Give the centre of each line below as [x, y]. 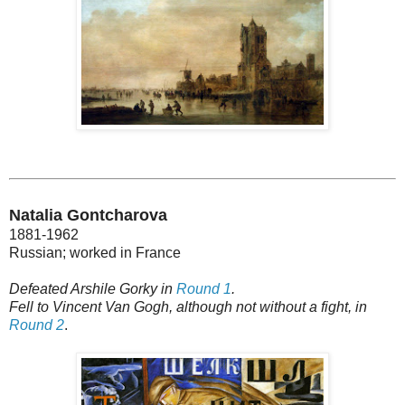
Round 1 [204, 288]
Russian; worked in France [95, 252]
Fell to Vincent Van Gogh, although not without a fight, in [188, 306]
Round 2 [37, 325]
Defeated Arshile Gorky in [93, 288]
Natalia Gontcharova [88, 215]
